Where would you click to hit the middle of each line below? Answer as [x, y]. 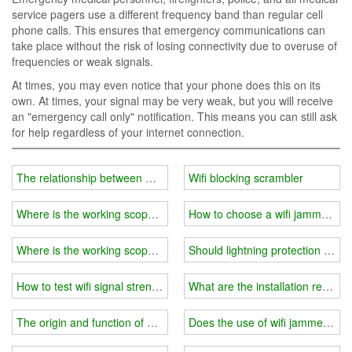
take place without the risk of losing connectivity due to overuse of [174, 46]
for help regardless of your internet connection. [128, 132]
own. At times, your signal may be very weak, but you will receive [172, 101]
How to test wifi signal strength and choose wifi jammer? [156, 286]
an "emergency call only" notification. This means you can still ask [174, 116]
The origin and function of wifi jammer [110, 322]
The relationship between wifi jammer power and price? [154, 177]
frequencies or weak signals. [82, 61]
